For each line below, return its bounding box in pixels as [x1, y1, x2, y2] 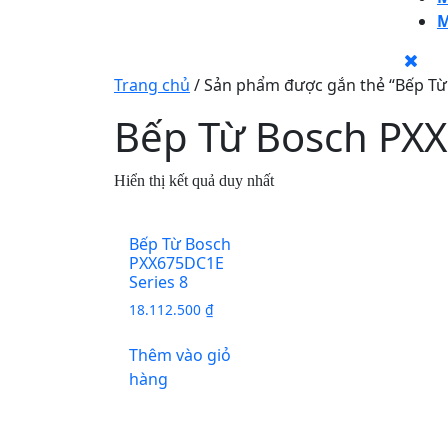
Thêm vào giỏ [129, 344, 231, 367]
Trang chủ [114, 74, 190, 97]
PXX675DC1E [129, 252, 224, 275]
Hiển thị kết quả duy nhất [114, 172, 274, 190]
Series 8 [129, 271, 188, 294]
